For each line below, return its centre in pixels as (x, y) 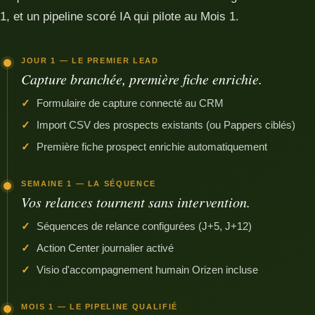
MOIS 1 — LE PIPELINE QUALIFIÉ (99, 307)
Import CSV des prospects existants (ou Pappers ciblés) (166, 125)
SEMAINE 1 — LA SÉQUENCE (89, 184)
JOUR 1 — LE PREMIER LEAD (90, 60)
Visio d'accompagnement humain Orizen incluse (147, 270)
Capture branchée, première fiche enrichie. (142, 79)
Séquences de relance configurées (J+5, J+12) (144, 226)
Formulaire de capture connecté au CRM (130, 103)
